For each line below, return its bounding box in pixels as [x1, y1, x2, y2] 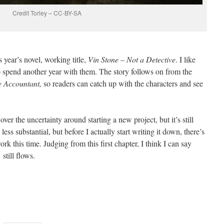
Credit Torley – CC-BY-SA [12, 8, 81, 17]
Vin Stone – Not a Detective [88, 54, 175, 65]
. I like [175, 54, 195, 65]
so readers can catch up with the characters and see [41, 78, 203, 89]
